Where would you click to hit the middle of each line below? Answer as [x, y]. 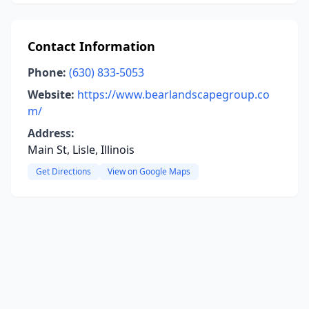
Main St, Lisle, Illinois [81, 150]
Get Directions [63, 171]
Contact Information [91, 46]
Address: [51, 133]
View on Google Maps [149, 171]
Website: [51, 94]
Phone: [47, 72]
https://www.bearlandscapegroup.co [173, 94]
